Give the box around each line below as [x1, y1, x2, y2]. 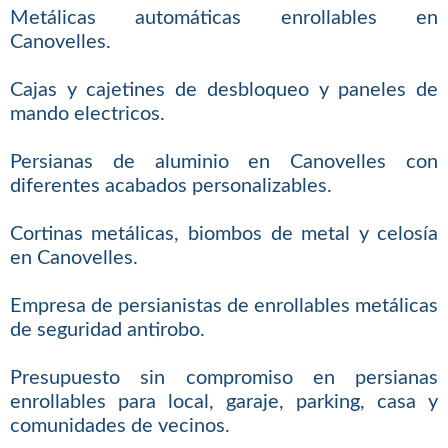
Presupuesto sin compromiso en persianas [9, 368, 439, 389]
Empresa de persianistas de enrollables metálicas [9, 296, 439, 317]
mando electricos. [9, 104, 165, 125]
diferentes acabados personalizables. [9, 176, 332, 197]
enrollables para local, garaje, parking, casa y [9, 392, 439, 413]
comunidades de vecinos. [9, 416, 230, 437]
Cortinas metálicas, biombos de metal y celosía [9, 224, 439, 245]
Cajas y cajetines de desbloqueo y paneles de [9, 80, 439, 101]
